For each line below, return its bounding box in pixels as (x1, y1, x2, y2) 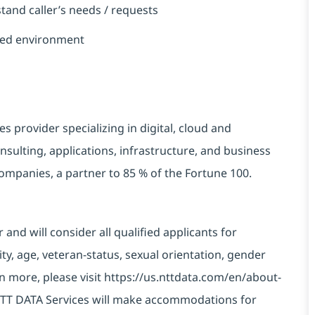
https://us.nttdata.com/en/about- (104, 269, 281, 285)
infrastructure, (120, 143, 198, 159)
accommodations (145, 292, 238, 308)
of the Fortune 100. (148, 165, 252, 181)
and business (198, 143, 271, 159)
